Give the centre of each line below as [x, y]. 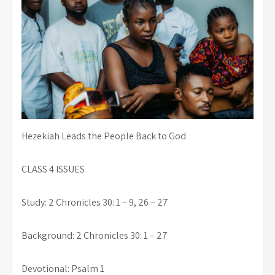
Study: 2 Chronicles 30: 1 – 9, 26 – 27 [95, 202]
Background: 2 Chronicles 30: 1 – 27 [95, 235]
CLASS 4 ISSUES [53, 169]
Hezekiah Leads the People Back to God [104, 136]
